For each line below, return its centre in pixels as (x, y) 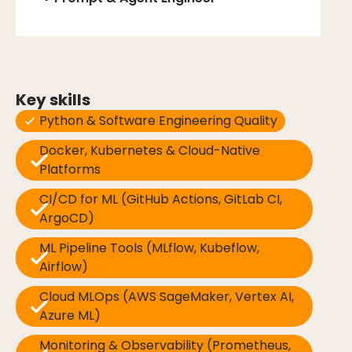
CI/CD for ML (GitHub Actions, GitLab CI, (161, 199)
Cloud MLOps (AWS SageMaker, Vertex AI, (167, 297)
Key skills (53, 100)
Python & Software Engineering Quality (158, 121)
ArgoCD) (67, 218)
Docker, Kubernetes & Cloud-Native (150, 150)
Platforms (70, 169)
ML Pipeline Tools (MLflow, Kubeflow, (149, 248)
